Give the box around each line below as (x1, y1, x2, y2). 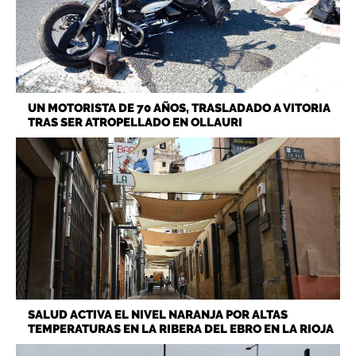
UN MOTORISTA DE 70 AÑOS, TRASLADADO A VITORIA (28, 101, 331, 116)
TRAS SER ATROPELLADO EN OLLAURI (28, 115, 242, 130)
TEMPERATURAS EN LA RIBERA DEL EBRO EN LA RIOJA (28, 322, 334, 337)
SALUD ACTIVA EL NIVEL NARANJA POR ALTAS (28, 308, 288, 323)
